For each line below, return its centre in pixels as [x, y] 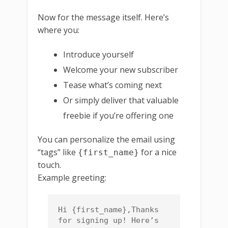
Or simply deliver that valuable [121, 100]
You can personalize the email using [106, 139]
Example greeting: [72, 177]
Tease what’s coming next [113, 85]
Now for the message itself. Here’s [103, 17]
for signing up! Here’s [108, 220]
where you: [59, 30]
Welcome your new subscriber [121, 69]
